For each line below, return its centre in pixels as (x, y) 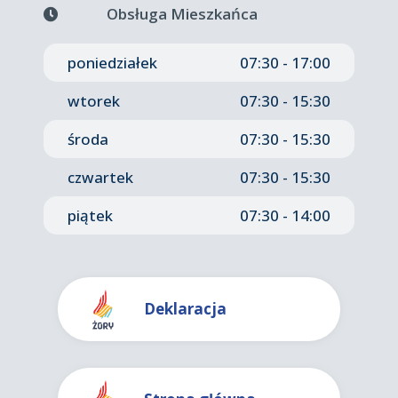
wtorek (94, 100)
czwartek (100, 177)
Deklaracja (185, 308)
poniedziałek (112, 62)
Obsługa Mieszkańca (180, 13)
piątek (90, 215)
